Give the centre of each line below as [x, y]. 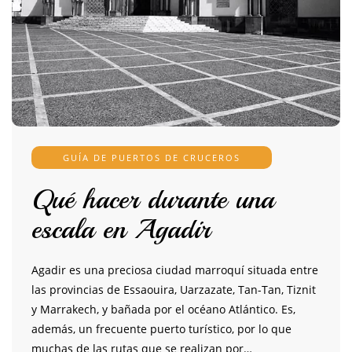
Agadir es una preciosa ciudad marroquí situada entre [175, 270]
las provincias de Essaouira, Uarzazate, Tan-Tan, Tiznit [174, 290]
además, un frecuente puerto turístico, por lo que [161, 329]
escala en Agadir [121, 230]
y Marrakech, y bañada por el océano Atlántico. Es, [163, 310]
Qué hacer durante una [153, 200]
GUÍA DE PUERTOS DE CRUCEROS [152, 158]
